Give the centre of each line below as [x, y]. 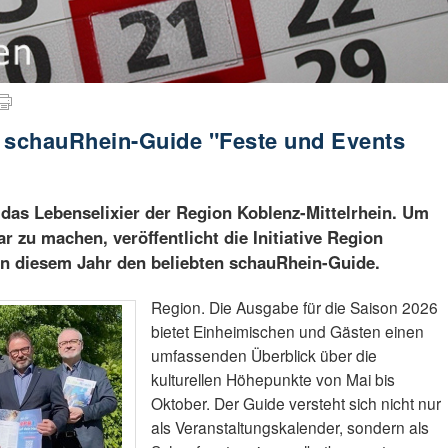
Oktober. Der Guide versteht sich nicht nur [295, 402]
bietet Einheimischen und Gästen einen [287, 330]
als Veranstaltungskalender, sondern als [289, 426]
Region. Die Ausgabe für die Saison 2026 [294, 306]
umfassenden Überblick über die [263, 354]
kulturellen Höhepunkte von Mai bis [272, 378]
